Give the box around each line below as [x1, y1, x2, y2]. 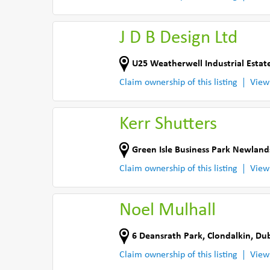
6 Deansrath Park [132, 231, 202, 241]
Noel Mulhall [119, 201, 216, 220]
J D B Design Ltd [119, 29, 237, 48]
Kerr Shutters [119, 115, 217, 134]
